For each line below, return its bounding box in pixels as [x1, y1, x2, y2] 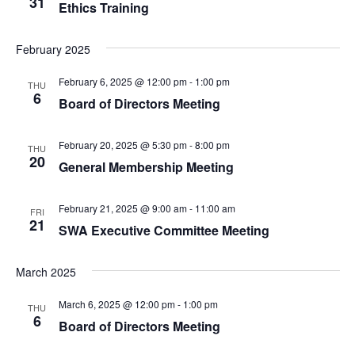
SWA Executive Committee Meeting [58, 221, 269, 239]
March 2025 [15, 264, 76, 280]
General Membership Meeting [58, 158, 234, 176]
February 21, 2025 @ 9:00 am [58, 201, 187, 215]
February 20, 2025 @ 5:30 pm [58, 138, 187, 151]
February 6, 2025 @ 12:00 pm [58, 74, 187, 88]
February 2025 [15, 41, 90, 57]
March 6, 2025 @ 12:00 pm [58, 297, 175, 311]
